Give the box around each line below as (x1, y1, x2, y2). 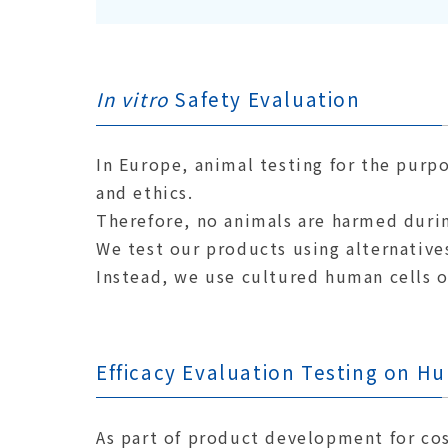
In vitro (96, 84, 169, 112)
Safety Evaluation (168, 84, 361, 112)
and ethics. (96, 179, 194, 204)
